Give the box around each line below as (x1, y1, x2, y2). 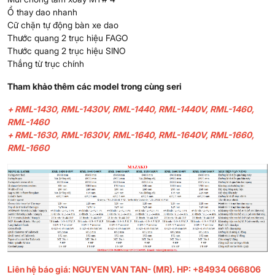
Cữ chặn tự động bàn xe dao (7, 19, 121, 30)
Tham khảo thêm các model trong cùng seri (7, 80, 182, 91)
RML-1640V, (158, 129, 208, 140)
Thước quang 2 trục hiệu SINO (7, 45, 128, 56)
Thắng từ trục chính (7, 58, 89, 69)
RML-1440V (158, 103, 206, 114)
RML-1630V (61, 129, 108, 140)
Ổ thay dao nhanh (7, 6, 80, 17)
